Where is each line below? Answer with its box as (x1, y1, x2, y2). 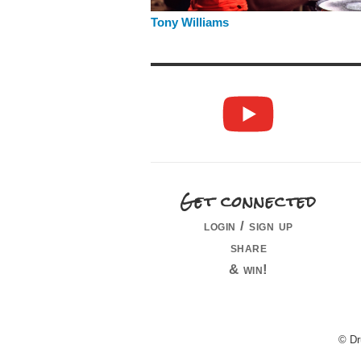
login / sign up (204, 217, 293, 234)
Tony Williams (151, 15, 229, 29)
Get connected (180, 185, 317, 218)
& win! (228, 260, 268, 277)
